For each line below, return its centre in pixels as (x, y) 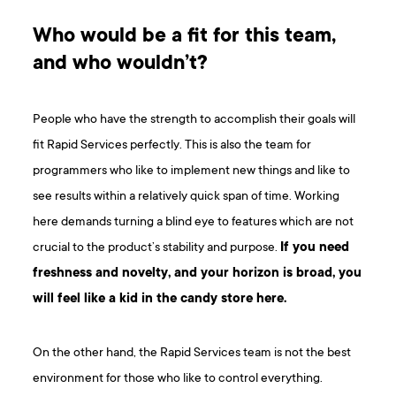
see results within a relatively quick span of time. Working (187, 197)
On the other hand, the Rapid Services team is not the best (192, 354)
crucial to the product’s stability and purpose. (157, 248)
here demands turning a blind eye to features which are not (194, 223)
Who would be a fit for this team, (185, 38)
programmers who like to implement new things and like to (192, 171)
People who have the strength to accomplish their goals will (194, 120)
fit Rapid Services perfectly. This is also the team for (172, 146)
